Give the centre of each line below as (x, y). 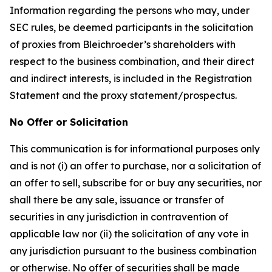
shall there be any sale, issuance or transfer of (117, 200)
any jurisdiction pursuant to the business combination (133, 251)
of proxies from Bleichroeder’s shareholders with (123, 44)
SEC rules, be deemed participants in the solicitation (131, 27)
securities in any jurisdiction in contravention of (119, 217)
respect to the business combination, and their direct (132, 61)
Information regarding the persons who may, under (130, 10)
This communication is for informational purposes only (135, 149)
